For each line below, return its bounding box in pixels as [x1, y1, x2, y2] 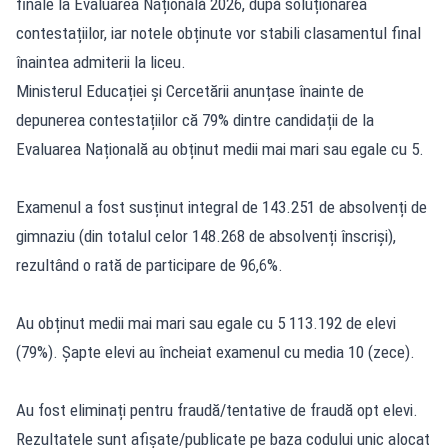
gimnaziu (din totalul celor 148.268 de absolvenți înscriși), [16, 226, 396, 247]
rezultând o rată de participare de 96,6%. [16, 255, 283, 276]
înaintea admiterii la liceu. [16, 52, 186, 73]
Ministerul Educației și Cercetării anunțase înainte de [16, 81, 364, 102]
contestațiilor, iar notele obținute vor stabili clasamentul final [16, 23, 421, 44]
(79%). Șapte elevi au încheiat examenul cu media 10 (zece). [16, 342, 415, 363]
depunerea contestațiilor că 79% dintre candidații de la [16, 110, 374, 131]
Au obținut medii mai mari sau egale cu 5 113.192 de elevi [16, 313, 396, 334]
